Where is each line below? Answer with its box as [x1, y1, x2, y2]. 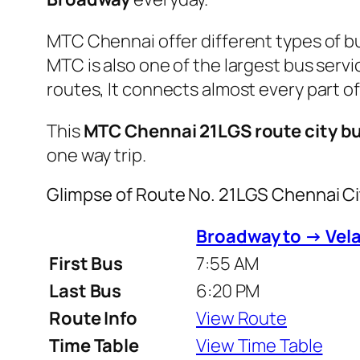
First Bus [49, 251, 124, 276]
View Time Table [196, 333, 323, 358]
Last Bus [49, 278, 122, 303]
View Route [196, 305, 287, 330]
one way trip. [47, 142, 146, 167]
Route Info [49, 305, 137, 330]
